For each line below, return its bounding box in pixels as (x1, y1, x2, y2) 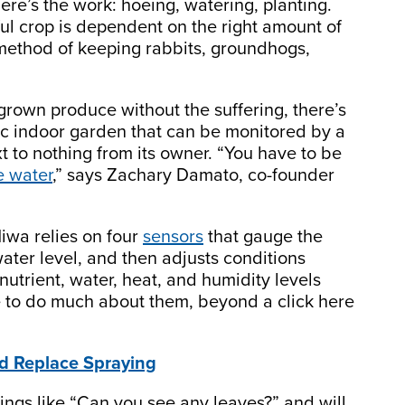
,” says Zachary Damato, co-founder (52, 164, 334, 186)
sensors (143, 225, 203, 248)
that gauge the (203, 225, 323, 248)
